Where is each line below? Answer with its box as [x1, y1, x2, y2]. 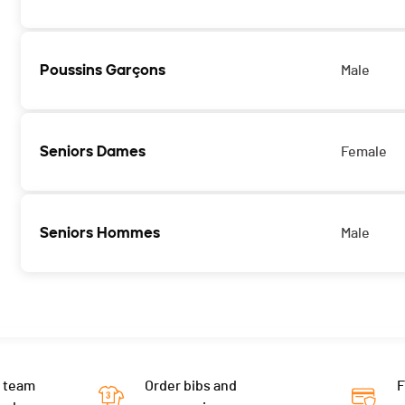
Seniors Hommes [40, 224, 160, 242]
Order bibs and [144, 379, 237, 394]
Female [341, 145, 388, 160]
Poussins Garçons [40, 61, 165, 80]
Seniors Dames [40, 143, 146, 161]
